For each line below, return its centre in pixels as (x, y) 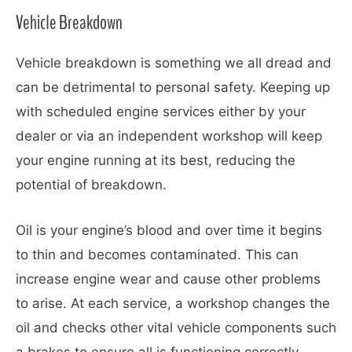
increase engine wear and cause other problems (168, 279)
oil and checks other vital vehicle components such (176, 327)
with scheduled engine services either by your (161, 111)
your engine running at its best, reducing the (156, 160)
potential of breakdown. (93, 184)
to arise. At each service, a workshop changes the (173, 303)
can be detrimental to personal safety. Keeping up (173, 87)
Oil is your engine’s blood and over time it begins (169, 230)
